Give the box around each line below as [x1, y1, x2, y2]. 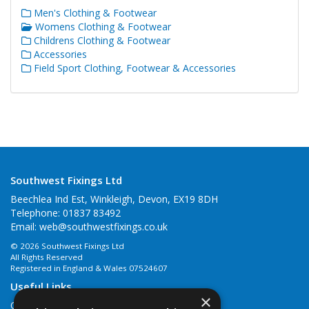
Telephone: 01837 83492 [10, 206, 121, 220]
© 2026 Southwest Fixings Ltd [10, 241, 124, 252]
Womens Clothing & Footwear [32, 20, 171, 33]
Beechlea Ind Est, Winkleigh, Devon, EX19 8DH [10, 192, 218, 206]
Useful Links [10, 279, 72, 294]
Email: [10, 220, 39, 234]
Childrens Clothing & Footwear [31, 34, 170, 47]
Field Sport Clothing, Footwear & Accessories [31, 61, 236, 74]
